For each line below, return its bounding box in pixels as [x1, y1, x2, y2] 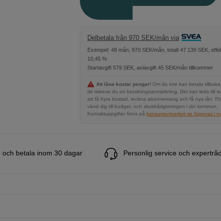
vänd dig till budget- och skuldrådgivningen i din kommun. [87, 104, 219, 110]
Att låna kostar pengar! [96, 81, 151, 87]
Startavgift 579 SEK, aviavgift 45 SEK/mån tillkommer [87, 65, 214, 71]
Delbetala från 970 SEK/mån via [87, 34, 180, 41]
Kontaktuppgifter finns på [87, 111, 146, 117]
